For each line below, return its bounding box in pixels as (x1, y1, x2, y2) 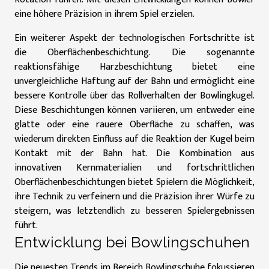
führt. (14, 217, 38, 234)
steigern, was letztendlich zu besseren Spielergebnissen (14, 203, 255, 219)
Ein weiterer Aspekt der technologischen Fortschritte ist (14, 30, 255, 46)
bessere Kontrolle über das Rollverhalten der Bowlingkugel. (14, 88, 255, 104)
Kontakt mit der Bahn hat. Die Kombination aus (14, 145, 255, 162)
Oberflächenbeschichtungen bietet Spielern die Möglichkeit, (14, 174, 255, 190)
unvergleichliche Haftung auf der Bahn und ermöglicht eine (14, 73, 255, 89)
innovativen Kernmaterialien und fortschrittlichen (14, 160, 255, 176)
